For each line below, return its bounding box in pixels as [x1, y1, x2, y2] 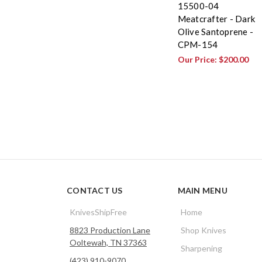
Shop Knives [180, 225, 226, 235]
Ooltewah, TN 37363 [70, 237, 147, 247]
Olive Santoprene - [177, 26, 253, 37]
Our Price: [177, 54, 219, 64]
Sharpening [180, 243, 222, 253]
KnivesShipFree [70, 206, 127, 217]
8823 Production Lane [70, 225, 150, 235]
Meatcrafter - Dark [177, 13, 255, 24]
